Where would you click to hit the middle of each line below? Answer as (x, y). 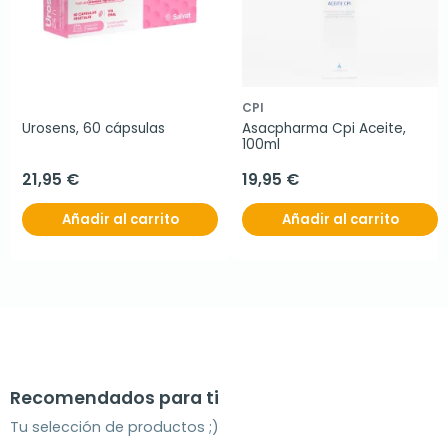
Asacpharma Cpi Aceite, (324, 128)
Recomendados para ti (114, 398)
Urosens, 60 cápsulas (93, 128)
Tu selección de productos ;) (114, 427)
